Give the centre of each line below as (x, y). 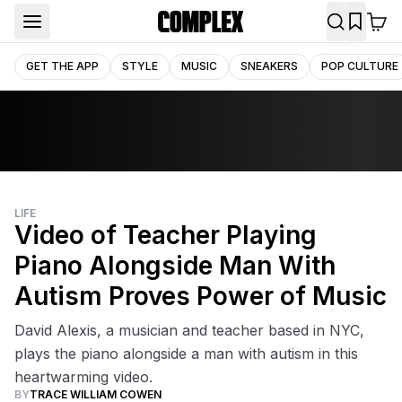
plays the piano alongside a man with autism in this (186, 354)
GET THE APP (62, 66)
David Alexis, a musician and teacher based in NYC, (189, 330)
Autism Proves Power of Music (201, 296)
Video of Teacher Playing (166, 235)
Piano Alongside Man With (175, 266)
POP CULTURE (360, 66)
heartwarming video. (83, 377)
